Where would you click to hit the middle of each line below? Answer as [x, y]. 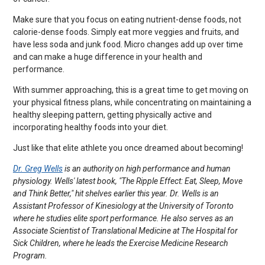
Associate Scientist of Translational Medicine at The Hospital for [125, 230]
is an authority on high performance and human [146, 168]
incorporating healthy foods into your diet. [90, 127]
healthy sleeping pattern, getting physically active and [112, 114]
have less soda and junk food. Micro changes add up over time [128, 44]
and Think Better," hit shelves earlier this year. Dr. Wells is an [116, 193]
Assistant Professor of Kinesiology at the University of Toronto [123, 206]
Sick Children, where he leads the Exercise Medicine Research [120, 243]
